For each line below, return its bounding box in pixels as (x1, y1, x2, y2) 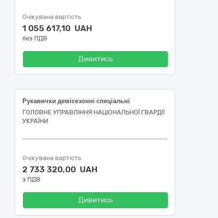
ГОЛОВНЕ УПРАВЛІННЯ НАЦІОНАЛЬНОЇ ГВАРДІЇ (22, 109, 164, 116)
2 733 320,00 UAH (22, 164, 97, 174)
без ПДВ (22, 35, 47, 42)
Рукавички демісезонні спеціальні (22, 97, 130, 105)
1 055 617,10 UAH (22, 23, 92, 33)
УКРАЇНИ (22, 117, 48, 125)
